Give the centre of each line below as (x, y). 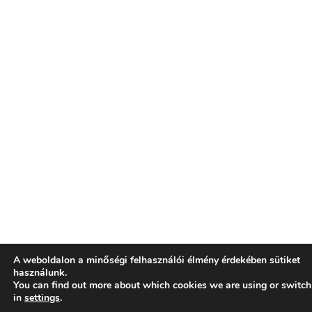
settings (42, 298)
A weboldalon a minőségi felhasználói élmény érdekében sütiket (157, 260)
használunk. (40, 273)
